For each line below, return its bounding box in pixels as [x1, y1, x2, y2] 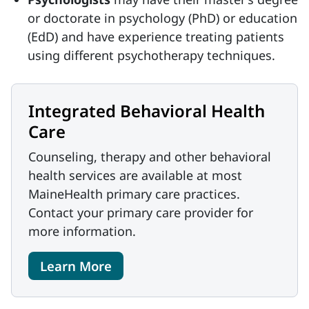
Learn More [40, 257, 112, 275]
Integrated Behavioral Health [28, 99, 265, 122]
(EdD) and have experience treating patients [28, 28, 284, 45]
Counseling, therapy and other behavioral [28, 148, 271, 165]
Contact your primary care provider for [28, 204, 253, 221]
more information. [28, 223, 136, 239]
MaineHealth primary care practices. [28, 186, 240, 202]
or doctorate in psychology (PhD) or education [28, 10, 297, 26]
